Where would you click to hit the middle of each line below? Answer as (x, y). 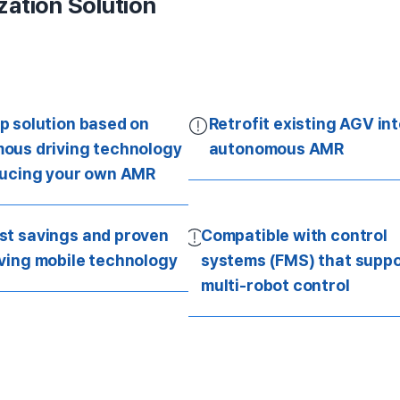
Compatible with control (294, 236)
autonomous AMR (276, 149)
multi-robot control (275, 286)
